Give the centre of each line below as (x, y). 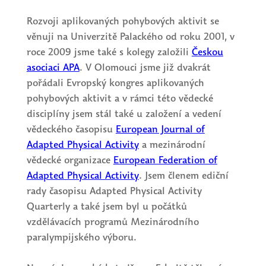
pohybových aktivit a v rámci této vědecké (120, 99)
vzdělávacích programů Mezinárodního (113, 222)
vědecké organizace (70, 160)
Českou (207, 52)
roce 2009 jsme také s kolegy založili (109, 52)
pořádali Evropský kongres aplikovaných (115, 83)
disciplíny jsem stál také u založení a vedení (124, 114)
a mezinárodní (172, 145)
